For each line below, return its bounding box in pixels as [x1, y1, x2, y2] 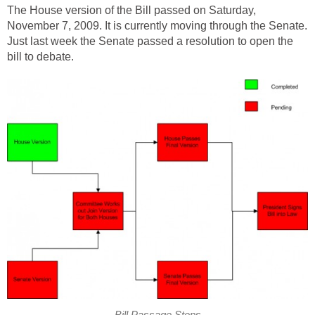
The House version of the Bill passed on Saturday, [7, 4, 256, 17]
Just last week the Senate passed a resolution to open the [7, 35, 293, 48]
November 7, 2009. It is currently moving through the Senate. [7, 20, 307, 32]
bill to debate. [7, 51, 74, 63]
